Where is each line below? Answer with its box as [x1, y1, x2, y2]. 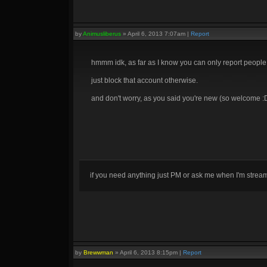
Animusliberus [83, 30, 121, 37]
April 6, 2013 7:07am [128, 30, 185, 37]
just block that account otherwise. [91, 76, 198, 85]
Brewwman [83, 249, 113, 256]
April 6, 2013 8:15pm [120, 249, 178, 256]
